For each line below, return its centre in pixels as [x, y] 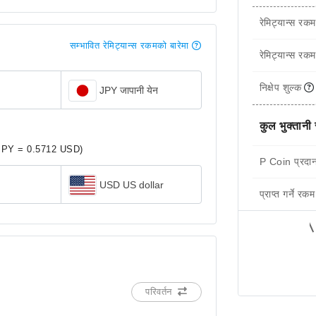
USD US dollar [131, 185]
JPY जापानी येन [128, 90]
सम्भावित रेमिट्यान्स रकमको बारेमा [129, 45]
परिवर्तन [159, 291]
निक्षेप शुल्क [280, 87]
